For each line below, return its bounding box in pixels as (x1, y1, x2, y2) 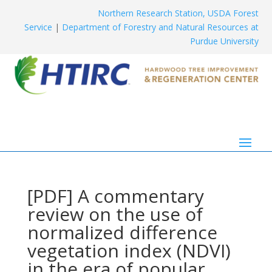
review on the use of (27, 202, 203, 227)
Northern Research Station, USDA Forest (97, 7, 259, 19)
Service (24, 21, 52, 33)
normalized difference (27, 220, 217, 245)
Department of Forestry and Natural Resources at (61, 21, 259, 33)
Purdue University (189, 35, 259, 47)
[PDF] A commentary (27, 183, 204, 209)
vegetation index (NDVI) (27, 238, 231, 263)
